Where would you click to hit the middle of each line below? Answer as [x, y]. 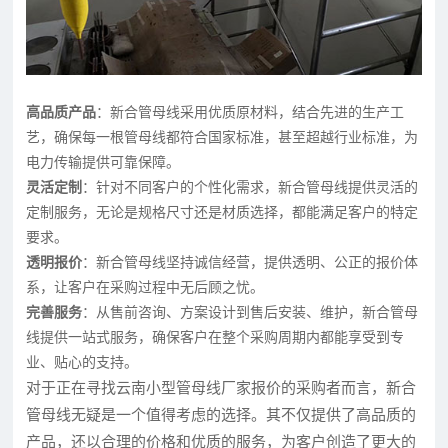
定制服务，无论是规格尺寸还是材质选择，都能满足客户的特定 [222, 212]
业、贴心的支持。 [82, 362]
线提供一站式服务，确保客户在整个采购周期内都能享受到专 [215, 337]
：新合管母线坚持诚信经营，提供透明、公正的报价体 [250, 262]
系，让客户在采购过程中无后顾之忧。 [145, 287]
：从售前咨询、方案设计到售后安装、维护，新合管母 [250, 312]
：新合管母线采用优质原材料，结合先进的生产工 [250, 112]
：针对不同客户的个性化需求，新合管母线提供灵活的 [250, 187]
